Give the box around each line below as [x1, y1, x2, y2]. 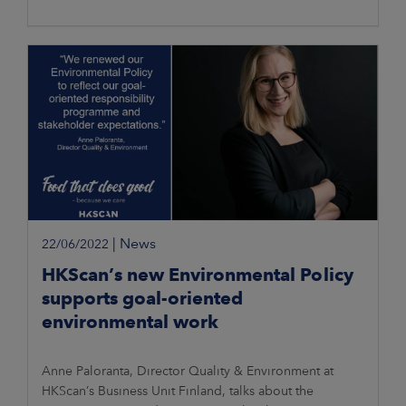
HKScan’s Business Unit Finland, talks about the [42, 383, 314, 399]
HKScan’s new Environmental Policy [42, 264, 353, 286]
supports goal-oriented [42, 287, 243, 310]
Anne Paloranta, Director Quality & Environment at [42, 363, 333, 379]
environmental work [42, 311, 218, 333]
